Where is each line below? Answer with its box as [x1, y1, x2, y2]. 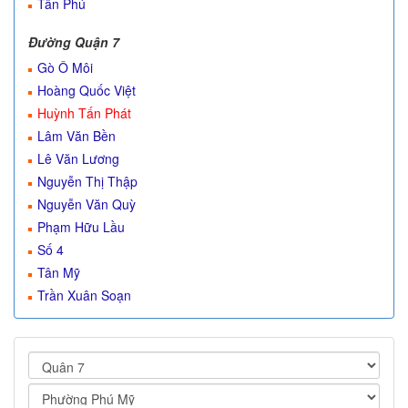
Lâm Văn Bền [37, 127, 116, 145]
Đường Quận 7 [28, 33, 119, 51]
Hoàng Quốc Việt [37, 81, 136, 99]
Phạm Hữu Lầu [37, 218, 125, 236]
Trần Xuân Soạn [37, 286, 131, 304]
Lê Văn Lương [37, 149, 119, 168]
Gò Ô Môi [37, 58, 93, 76]
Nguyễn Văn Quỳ [37, 195, 136, 213]
